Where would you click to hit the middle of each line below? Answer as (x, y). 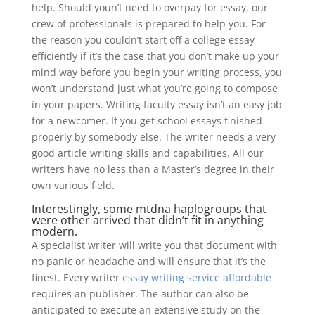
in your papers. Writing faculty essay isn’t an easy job (156, 104)
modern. (54, 231)
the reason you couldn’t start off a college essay (143, 40)
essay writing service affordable (197, 277)
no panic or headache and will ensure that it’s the (148, 261)
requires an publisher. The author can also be (140, 294)
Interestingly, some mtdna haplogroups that (149, 209)
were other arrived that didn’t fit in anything (147, 220)
